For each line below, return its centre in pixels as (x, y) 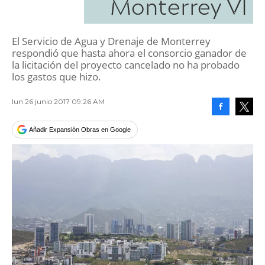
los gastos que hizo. (56, 77)
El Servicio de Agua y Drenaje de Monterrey (111, 41)
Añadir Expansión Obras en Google (80, 130)
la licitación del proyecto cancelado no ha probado (126, 65)
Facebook (234, 124)
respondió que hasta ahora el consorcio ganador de (129, 53)
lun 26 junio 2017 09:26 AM (58, 101)
